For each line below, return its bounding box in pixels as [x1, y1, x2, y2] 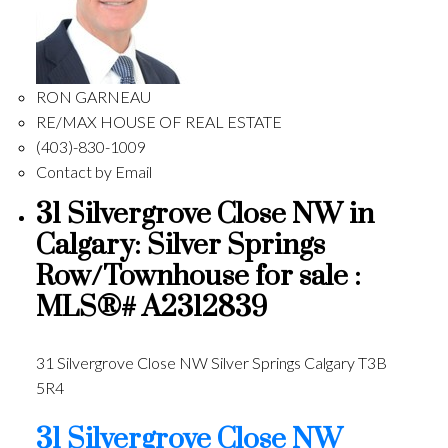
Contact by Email [35, 161, 152, 181]
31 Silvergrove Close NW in [35, 196, 374, 233]
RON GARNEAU [35, 86, 151, 106]
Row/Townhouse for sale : [35, 258, 361, 295]
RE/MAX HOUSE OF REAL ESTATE [35, 111, 282, 131]
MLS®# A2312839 [35, 289, 267, 326]
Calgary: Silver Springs [35, 227, 325, 264]
